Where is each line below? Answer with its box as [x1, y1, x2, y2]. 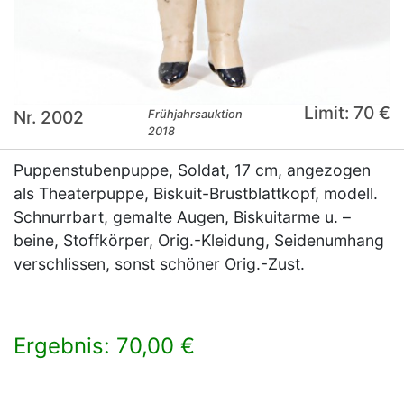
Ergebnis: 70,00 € [14, 333, 195, 360]
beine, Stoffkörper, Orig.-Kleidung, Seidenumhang [14, 231, 384, 251]
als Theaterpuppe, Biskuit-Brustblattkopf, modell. [14, 184, 378, 204]
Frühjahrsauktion [148, 107, 243, 122]
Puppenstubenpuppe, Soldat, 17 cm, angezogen [14, 161, 371, 180]
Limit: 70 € [303, 102, 390, 124]
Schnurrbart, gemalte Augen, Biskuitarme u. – [14, 207, 351, 227]
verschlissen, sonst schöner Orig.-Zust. [14, 254, 305, 274]
